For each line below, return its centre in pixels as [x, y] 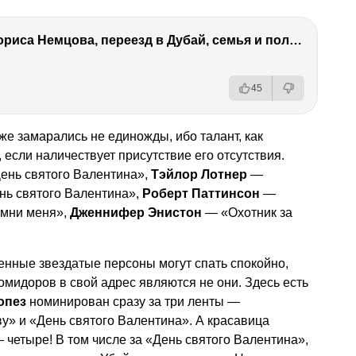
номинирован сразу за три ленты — [133, 301]
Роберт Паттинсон [201, 193]
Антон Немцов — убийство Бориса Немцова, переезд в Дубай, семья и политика [296, 40]
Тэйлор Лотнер [199, 174]
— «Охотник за [247, 212]
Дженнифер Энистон [136, 212]
